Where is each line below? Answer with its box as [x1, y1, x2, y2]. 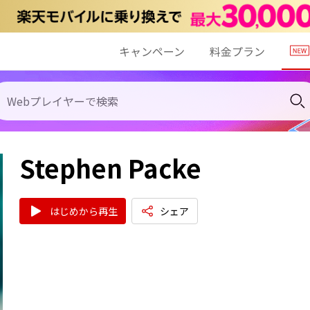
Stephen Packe [19, 149, 201, 185]
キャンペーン [119, 42, 185, 60]
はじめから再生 [50, 203, 118, 218]
